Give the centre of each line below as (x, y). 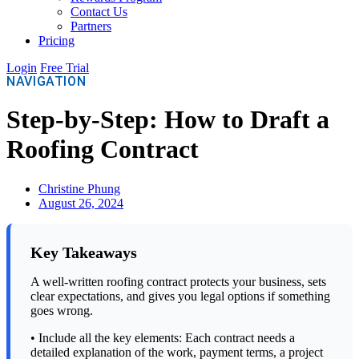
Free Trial (65, 68)
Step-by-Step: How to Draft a (168, 120)
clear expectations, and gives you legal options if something (180, 296)
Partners (91, 26)
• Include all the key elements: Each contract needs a (163, 338)
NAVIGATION (46, 81)
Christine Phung (79, 188)
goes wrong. (62, 311)
